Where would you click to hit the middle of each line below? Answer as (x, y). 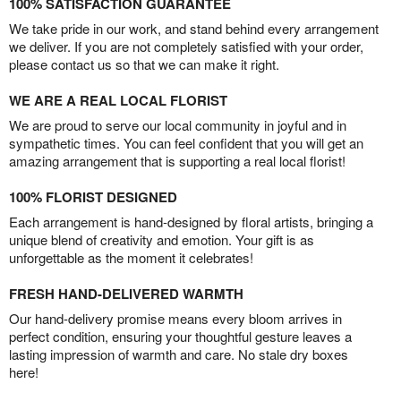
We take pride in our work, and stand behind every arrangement (194, 28)
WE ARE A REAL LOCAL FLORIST (118, 100)
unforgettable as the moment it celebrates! (131, 257)
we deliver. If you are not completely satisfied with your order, (186, 46)
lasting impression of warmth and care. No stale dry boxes (179, 354)
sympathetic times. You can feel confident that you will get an (186, 142)
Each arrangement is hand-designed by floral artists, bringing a (191, 221)
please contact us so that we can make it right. (144, 64)
